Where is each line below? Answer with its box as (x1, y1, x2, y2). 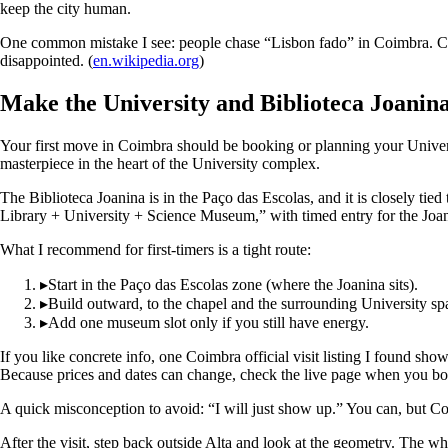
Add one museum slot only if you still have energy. (48, 313, 369, 331)
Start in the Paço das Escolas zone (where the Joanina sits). (48, 275, 418, 293)
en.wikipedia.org (93, 51, 199, 69)
